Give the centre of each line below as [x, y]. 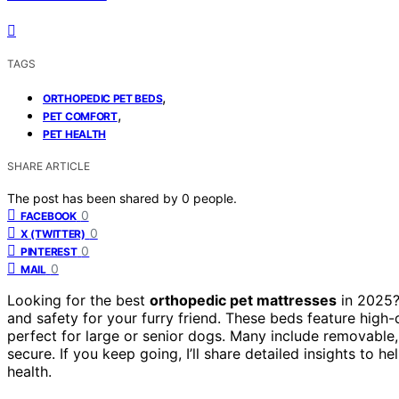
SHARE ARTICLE [49, 167]
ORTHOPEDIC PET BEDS [103, 99]
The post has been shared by [94, 199]
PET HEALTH [74, 134]
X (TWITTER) [53, 234]
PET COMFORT [80, 117]
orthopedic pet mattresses [243, 301]
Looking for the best [78, 301]
